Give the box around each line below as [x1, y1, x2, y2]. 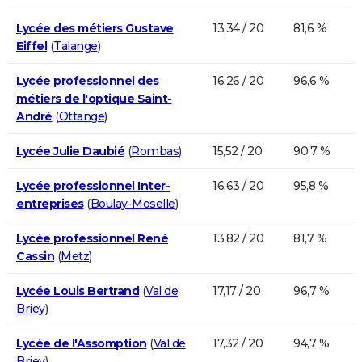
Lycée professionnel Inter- [16, 178, 170, 193]
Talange [53, 38, 98, 53]
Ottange [58, 108, 104, 124]
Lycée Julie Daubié [16, 143, 124, 158]
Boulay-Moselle [90, 196, 175, 211]
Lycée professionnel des [16, 73, 159, 88]
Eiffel [16, 38, 47, 53]
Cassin [16, 248, 54, 263]
